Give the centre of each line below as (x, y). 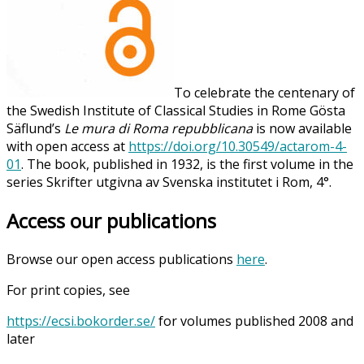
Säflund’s (35, 129)
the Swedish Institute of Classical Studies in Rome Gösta (176, 111)
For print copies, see (68, 290)
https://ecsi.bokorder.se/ (81, 321)
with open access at (67, 147)
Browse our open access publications (121, 260)
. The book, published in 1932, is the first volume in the (187, 165)
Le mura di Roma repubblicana (158, 129)
